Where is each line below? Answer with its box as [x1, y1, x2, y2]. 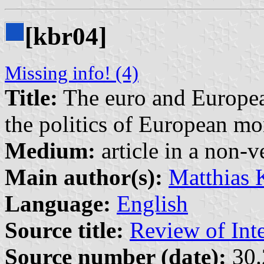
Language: [5, 191, 111, 216]
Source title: [5, 217, 124, 243]
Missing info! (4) [5, 62, 138, 84]
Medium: [5, 138, 95, 163]
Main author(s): [5, 164, 163, 190]
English [117, 191, 188, 216]
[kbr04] [25, 22, 107, 51]
